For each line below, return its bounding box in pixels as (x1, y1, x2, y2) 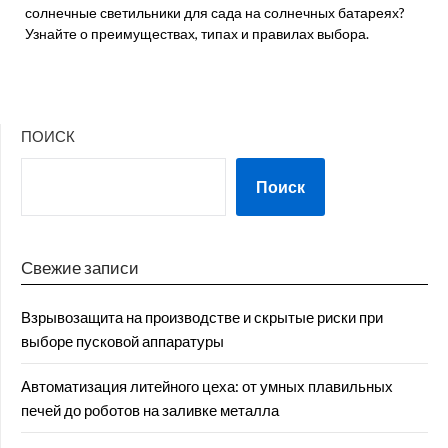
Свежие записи (21, 257, 139, 278)
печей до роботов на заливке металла (21, 401, 279, 419)
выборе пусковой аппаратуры (21, 332, 224, 350)
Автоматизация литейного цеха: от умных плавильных (21, 377, 393, 395)
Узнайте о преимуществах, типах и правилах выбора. (25, 25, 369, 42)
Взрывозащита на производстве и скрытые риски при (21, 308, 383, 326)
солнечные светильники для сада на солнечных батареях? (25, 4, 405, 21)
